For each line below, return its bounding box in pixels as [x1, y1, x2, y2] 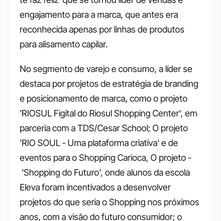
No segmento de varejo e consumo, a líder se [20, 64, 192, 74]
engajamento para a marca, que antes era [20, 9, 178, 20]
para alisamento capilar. [20, 39, 108, 49]
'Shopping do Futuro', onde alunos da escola [20, 167, 190, 178]
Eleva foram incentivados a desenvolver [20, 182, 171, 192]
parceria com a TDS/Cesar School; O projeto [20, 123, 188, 133]
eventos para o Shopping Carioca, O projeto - [20, 152, 191, 163]
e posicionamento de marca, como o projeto [20, 93, 187, 104]
